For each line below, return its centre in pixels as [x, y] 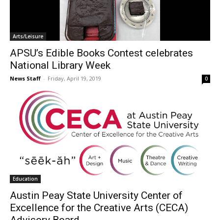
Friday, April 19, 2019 [74, 79]
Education [25, 179]
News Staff [25, 79]
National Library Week [60, 66]
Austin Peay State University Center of [96, 196]
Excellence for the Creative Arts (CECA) [99, 208]
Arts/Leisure [28, 37]
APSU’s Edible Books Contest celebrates [101, 53]
